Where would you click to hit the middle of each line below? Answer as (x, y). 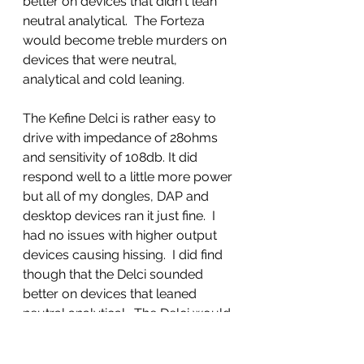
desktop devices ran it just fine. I (121, 216)
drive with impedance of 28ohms (122, 138)
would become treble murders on (126, 41)
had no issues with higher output (121, 236)
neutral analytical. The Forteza (115, 21)
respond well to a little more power (129, 177)
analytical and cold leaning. (105, 80)
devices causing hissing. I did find (124, 255)
